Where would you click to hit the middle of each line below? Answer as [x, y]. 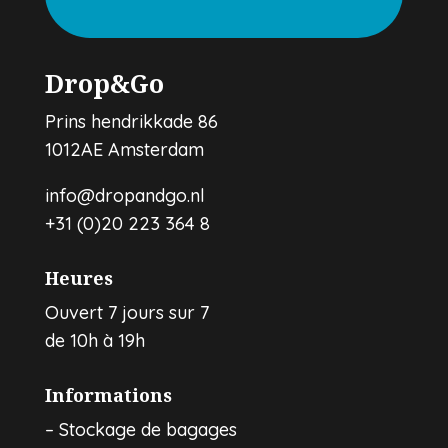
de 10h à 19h [94, 340]
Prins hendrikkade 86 [131, 121]
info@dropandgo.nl [124, 195]
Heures [78, 277]
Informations [108, 394]
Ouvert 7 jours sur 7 [126, 312]
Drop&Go [104, 82]
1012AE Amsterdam [124, 149]
